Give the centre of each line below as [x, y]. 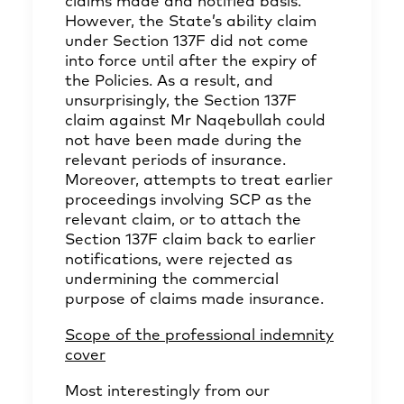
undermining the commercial [172, 280]
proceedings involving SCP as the [188, 201]
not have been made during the [184, 141]
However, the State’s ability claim [191, 22]
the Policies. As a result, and [169, 82]
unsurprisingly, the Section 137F [181, 101]
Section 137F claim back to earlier [190, 240]
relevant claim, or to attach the [183, 220]
